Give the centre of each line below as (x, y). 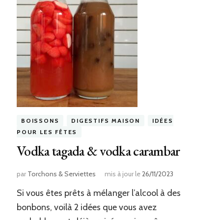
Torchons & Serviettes (61, 174)
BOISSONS (40, 121)
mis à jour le (123, 174)
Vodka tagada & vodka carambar (98, 151)
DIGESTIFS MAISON (106, 121)
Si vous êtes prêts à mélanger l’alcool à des (98, 193)
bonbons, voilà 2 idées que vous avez (86, 207)
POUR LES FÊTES (47, 132)
